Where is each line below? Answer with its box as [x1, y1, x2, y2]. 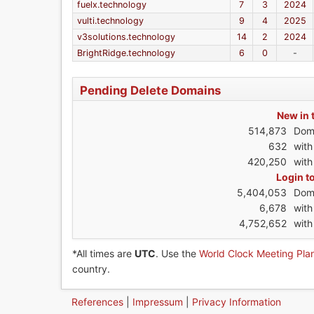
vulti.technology [76, 15, 144, 26]
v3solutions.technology [76, 32, 175, 42]
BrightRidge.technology [76, 48, 175, 58]
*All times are [72, 247, 135, 259]
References [71, 295, 123, 308]
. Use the [156, 247, 199, 259]
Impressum [132, 295, 183, 308]
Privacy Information [192, 295, 281, 308]
